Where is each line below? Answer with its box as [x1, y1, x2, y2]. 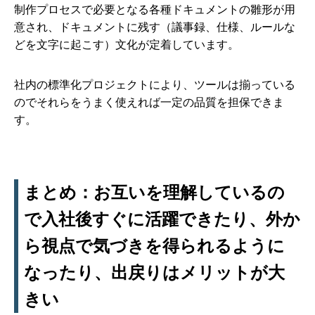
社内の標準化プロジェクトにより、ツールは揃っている [14, 77, 295, 92]
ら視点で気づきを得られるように [24, 236, 285, 257]
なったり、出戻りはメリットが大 [24, 262, 285, 283]
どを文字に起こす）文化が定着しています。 [14, 37, 239, 52]
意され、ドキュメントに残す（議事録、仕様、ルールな [14, 20, 295, 34]
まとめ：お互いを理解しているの [24, 182, 285, 203]
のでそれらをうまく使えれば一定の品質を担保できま [14, 95, 284, 110]
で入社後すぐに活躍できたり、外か [24, 209, 300, 230]
